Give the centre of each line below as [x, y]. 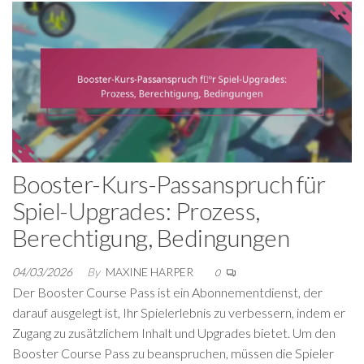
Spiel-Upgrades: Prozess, [136, 210]
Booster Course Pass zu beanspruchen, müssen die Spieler [173, 353]
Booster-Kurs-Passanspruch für [169, 184]
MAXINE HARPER [151, 272]
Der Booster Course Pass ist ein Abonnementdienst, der [167, 292]
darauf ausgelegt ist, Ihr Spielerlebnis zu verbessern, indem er [179, 312]
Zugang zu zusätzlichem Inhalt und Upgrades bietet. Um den [174, 333]
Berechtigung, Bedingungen [151, 237]
